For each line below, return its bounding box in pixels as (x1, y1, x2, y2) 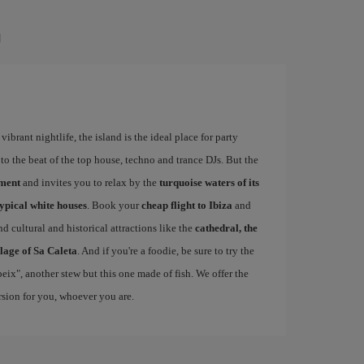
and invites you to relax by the (19, 176, 159, 188)
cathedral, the (194, 222, 258, 234)
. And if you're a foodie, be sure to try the (76, 245, 254, 257)
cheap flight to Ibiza (141, 199, 232, 211)
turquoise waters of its (158, 176, 259, 188)
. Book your (86, 199, 141, 211)
